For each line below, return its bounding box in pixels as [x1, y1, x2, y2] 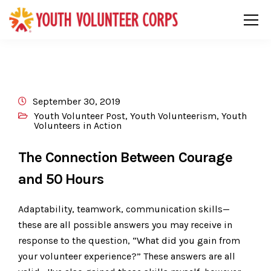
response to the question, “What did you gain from [18, 235, 240, 246]
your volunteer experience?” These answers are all [18, 250, 235, 262]
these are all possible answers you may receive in [18, 219, 232, 230]
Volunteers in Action [34, 120, 122, 131]
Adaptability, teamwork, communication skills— [18, 203, 230, 215]
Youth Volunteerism [130, 110, 217, 122]
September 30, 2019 [33, 96, 120, 107]
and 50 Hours [18, 171, 103, 188]
